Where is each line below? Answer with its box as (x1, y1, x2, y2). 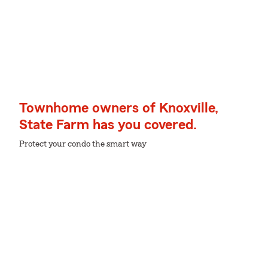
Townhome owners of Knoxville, (19, 101, 218, 115)
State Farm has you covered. (19, 118, 197, 132)
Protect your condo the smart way (19, 140, 147, 148)
